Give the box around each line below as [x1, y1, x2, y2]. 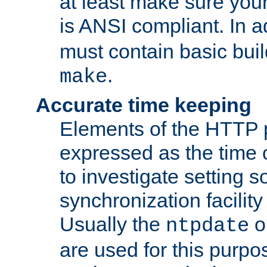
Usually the [60, 213, 166, 236]
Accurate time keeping [36, 94, 252, 117]
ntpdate [166, 215, 249, 238]
